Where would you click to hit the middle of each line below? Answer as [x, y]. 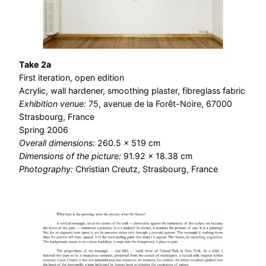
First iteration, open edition [72, 78]
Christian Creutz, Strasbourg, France [147, 169]
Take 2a [35, 65]
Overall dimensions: [58, 143]
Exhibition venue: [54, 104]
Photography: [47, 169]
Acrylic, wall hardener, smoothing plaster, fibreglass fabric [132, 91]
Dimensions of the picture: [71, 156]
